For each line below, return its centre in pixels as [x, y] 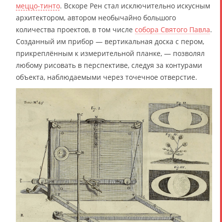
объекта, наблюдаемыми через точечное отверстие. [107, 77]
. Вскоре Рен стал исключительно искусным [135, 6]
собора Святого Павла [172, 30]
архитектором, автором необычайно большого [96, 18]
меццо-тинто [38, 6]
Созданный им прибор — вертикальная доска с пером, [110, 42]
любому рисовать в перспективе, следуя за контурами [109, 65]
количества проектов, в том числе [75, 30]
